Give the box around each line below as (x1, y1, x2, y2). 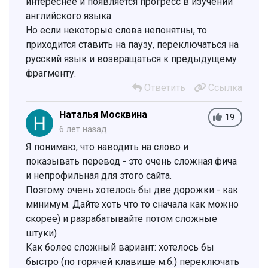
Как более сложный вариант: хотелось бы (26, 241, 214, 253)
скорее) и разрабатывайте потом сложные (26, 212, 217, 224)
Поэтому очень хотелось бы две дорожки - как (26, 184, 238, 196)
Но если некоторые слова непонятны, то (26, 24, 207, 36)
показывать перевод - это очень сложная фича (26, 155, 237, 167)
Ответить (142, 81, 185, 93)
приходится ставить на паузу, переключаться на (26, 38, 239, 50)
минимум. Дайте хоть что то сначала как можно (26, 198, 239, 210)
